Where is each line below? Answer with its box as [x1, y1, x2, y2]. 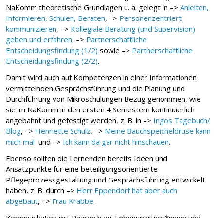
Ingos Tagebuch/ [153, 115, 210, 125]
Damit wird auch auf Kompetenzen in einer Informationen [6, 72, 197, 82]
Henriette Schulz [35, 126, 91, 136]
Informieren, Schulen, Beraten [6, 13, 105, 23]
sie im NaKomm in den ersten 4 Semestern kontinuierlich [6, 104, 195, 114]
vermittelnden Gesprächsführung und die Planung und [6, 83, 185, 93]
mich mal [6, 136, 35, 146]
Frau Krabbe [52, 196, 93, 206]
